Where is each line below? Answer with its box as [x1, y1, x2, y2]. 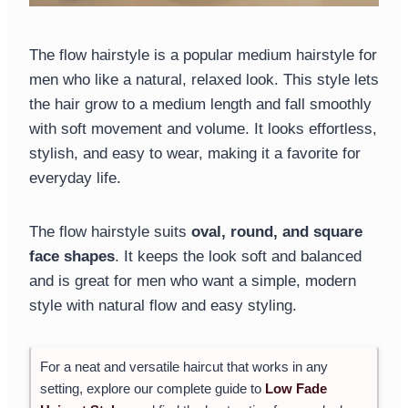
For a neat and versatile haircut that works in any [40, 359, 328, 375]
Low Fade [265, 381, 327, 397]
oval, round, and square [191, 223, 362, 241]
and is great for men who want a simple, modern [29, 272, 356, 291]
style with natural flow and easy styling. [29, 297, 297, 315]
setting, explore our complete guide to [40, 381, 265, 397]
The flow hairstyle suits [29, 223, 191, 241]
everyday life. [29, 169, 121, 188]
